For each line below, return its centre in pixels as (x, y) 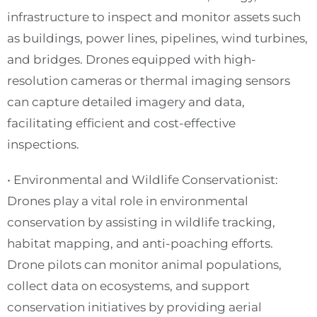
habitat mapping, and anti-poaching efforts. (140, 243)
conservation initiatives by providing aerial (134, 307)
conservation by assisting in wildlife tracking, (141, 222)
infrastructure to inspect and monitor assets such (154, 17)
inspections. (43, 144)
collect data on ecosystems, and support (128, 286)
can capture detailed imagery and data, (126, 102)
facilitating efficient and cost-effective (121, 123)
